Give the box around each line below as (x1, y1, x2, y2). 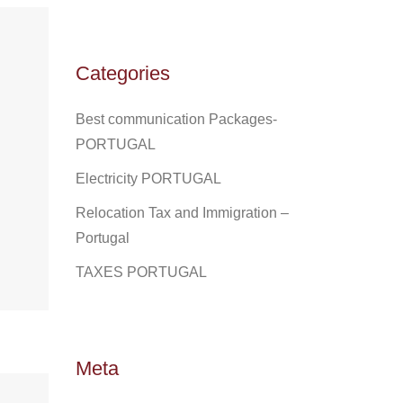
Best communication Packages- (75, 112, 277, 127)
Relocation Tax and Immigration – (75, 205, 289, 220)
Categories (75, 62, 170, 85)
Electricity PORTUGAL (75, 171, 221, 186)
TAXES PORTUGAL (75, 264, 207, 280)
